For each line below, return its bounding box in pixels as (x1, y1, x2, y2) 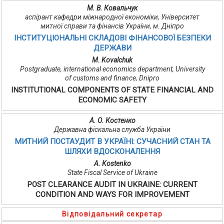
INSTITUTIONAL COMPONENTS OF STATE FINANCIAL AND (11, 85, 213, 95)
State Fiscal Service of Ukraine (67, 168, 157, 177)
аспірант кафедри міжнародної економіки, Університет (25, 13, 199, 21)
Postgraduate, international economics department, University (19, 65, 205, 73)
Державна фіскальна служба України (54, 125, 170, 134)
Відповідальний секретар (61, 210, 163, 218)
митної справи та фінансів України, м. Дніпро (40, 22, 184, 30)
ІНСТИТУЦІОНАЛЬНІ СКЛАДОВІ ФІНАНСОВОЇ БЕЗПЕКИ (13, 33, 211, 43)
